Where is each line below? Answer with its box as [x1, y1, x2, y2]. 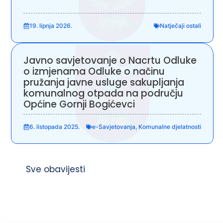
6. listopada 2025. [29, 122, 80, 130]
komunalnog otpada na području [23, 86, 183, 100]
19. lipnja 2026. [29, 21, 72, 29]
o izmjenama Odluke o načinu [23, 64, 165, 78]
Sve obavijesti [26, 163, 85, 175]
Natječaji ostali [159, 21, 201, 29]
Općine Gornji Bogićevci [23, 97, 135, 111]
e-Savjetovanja [92, 122, 135, 130]
